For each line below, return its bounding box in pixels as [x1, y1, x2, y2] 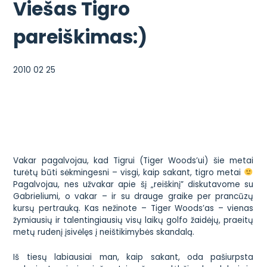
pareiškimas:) [13, 23, 148, 50]
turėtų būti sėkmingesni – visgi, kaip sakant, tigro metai [13, 166, 244, 178]
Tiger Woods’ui [143, 154, 205, 166]
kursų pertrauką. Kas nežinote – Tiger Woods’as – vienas [13, 202, 254, 214]
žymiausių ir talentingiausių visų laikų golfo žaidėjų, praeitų [13, 214, 254, 226]
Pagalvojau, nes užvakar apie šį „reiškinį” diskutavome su [13, 178, 254, 190]
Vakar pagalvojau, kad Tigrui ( [13, 154, 144, 166]
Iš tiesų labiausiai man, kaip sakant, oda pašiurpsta [13, 252, 254, 263]
